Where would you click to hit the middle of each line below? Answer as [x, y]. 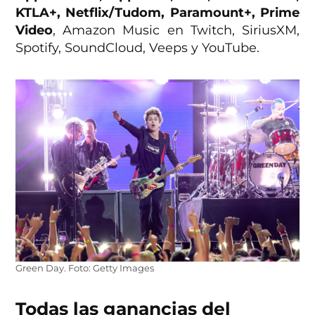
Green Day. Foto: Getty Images [85, 268]
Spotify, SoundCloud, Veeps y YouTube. [138, 48]
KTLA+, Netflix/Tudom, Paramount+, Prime [157, 13]
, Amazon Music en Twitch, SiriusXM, [176, 31]
